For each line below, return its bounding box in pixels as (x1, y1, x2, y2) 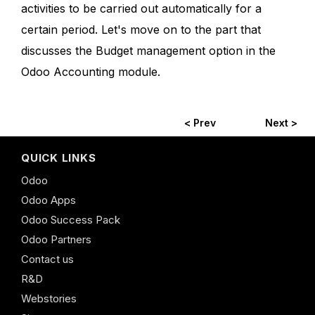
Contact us (21, 252, 74, 266)
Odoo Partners (21, 232, 91, 246)
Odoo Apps (21, 193, 76, 207)
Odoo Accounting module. (21, 65, 160, 79)
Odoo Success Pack (21, 212, 120, 226)
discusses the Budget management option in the (21, 44, 276, 58)
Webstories (21, 291, 77, 305)
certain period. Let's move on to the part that (21, 22, 261, 37)
